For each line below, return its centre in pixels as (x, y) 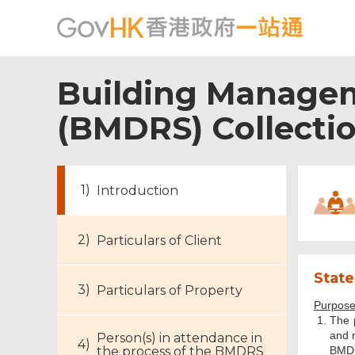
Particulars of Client (159, 241)
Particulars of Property (170, 291)
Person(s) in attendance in (179, 338)
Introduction (137, 191)
